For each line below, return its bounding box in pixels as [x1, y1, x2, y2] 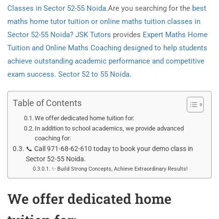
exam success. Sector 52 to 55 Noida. [7, 70, 131, 79]
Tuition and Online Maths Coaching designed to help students [7, 44, 207, 53]
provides [111, 30, 143, 40]
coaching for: [35, 134, 71, 142]
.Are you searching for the [106, 4, 192, 13]
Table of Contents [13, 98, 82, 109]
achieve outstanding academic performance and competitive [7, 57, 204, 66]
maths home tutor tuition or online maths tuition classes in [7, 17, 200, 26]
